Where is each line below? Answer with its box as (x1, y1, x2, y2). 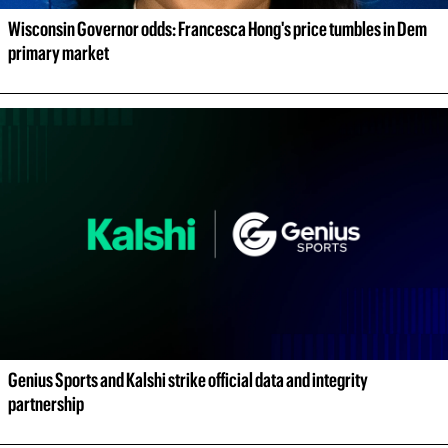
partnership (8, 392, 84, 416)
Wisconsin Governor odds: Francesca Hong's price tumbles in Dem (8, 17, 427, 41)
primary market (8, 41, 109, 65)
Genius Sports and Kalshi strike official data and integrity (8, 368, 368, 392)
